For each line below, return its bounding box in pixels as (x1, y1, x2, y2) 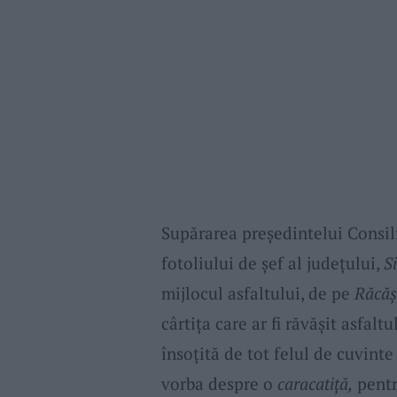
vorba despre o (160, 371, 277, 394)
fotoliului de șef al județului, (160, 251, 384, 274)
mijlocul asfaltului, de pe (160, 281, 354, 304)
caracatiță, (276, 371, 353, 394)
